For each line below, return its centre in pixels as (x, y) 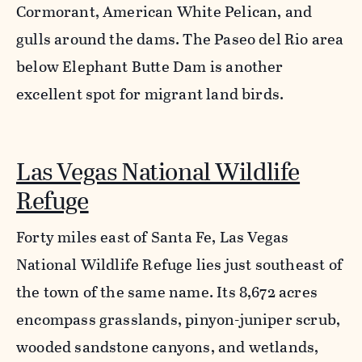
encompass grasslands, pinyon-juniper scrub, (179, 320)
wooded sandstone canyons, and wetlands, (168, 347)
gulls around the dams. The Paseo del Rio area (180, 40)
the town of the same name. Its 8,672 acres (167, 293)
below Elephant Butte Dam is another (150, 67)
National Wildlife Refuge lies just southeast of (179, 265)
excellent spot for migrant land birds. (150, 95)
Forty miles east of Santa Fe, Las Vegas (153, 238)
